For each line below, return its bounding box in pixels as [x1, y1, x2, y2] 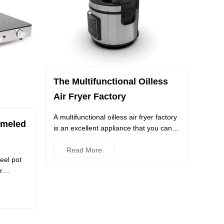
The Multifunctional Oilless [53, 76, 168, 87]
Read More [66, 146, 102, 154]
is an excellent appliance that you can [53, 124, 172, 132]
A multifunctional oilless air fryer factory [53, 113, 177, 121]
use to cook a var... [53, 135, 113, 143]
